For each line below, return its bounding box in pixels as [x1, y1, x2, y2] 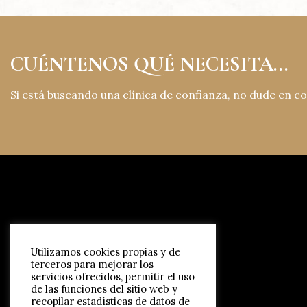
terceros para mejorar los [31, 258, 153, 271]
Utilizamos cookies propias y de [31, 245, 180, 258]
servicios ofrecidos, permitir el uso [31, 270, 195, 283]
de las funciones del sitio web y [31, 282, 177, 295]
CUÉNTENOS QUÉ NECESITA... [10, 51, 288, 77]
